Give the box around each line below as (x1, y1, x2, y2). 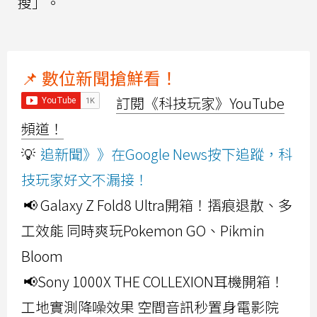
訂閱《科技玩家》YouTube (116, 92, 284, 113)
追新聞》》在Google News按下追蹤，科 (40, 143, 292, 164)
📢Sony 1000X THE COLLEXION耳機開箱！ (23, 270, 284, 292)
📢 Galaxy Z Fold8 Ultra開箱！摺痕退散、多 (23, 194, 292, 215)
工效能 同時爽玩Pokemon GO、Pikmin (21, 219, 265, 241)
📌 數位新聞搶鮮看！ (21, 64, 178, 90)
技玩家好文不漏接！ (21, 168, 149, 190)
